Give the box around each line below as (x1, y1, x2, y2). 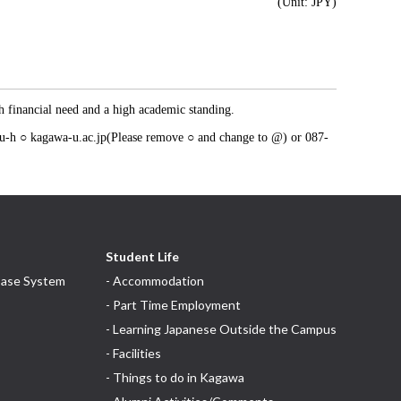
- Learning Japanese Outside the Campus (106, 321, 337, 337)
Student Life (106, 249, 179, 264)
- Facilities (106, 346, 161, 361)
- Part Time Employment (106, 297, 241, 312)
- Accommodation (106, 273, 204, 288)
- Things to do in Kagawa (106, 370, 244, 385)
